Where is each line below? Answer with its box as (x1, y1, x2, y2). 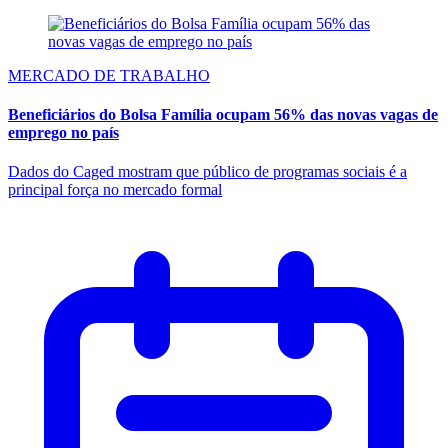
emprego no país (8, 123, 119, 141)
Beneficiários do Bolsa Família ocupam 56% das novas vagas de (8, 105, 438, 123)
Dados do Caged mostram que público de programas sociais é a (8, 163, 407, 181)
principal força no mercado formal (8, 181, 222, 199)
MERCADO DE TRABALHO (8, 66, 210, 84)
